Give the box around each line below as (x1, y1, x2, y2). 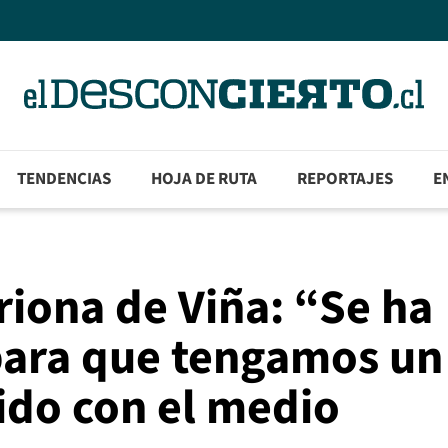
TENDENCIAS (17, 167, 112, 192)
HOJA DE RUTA (151, 167, 258, 192)
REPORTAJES (297, 167, 394, 192)
